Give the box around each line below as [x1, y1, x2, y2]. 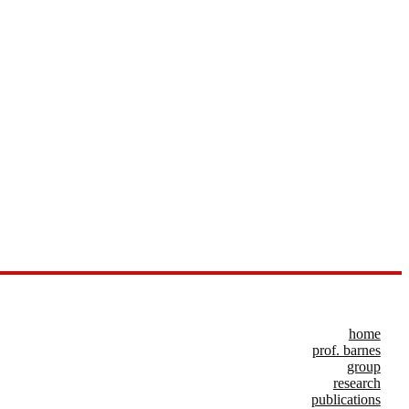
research [332, 375, 381, 391]
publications [310, 392, 381, 407]
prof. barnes [311, 342, 381, 358]
